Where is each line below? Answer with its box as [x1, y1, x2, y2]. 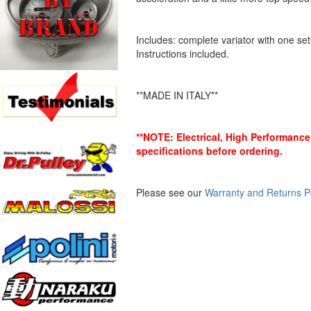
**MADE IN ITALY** [136, 88, 218, 102]
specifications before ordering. [136, 144, 283, 158]
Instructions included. [136, 47, 229, 60]
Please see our [136, 185, 205, 199]
